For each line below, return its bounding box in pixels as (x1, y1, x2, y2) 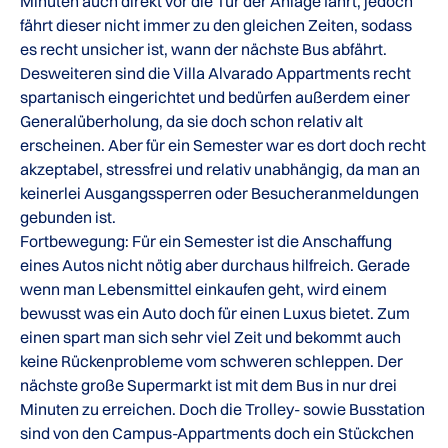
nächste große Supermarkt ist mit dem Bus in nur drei (20, 375, 397, 395)
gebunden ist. (20, 207, 116, 227)
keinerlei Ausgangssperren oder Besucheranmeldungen (20, 183, 419, 203)
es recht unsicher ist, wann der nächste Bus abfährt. (20, 39, 387, 59)
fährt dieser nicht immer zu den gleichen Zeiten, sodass (20, 15, 412, 35)
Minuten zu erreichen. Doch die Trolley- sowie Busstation (20, 399, 425, 419)
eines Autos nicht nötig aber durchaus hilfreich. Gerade (20, 255, 410, 275)
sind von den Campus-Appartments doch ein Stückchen (20, 423, 414, 443)
